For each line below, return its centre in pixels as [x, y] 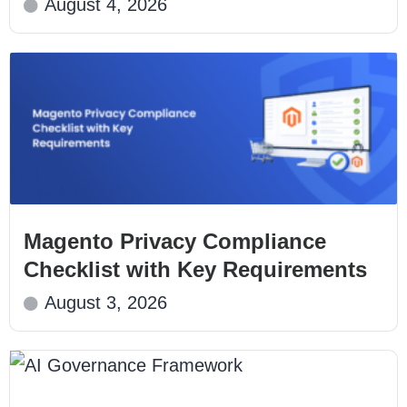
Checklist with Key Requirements [202, 270]
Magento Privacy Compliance [175, 242]
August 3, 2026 [106, 303]
